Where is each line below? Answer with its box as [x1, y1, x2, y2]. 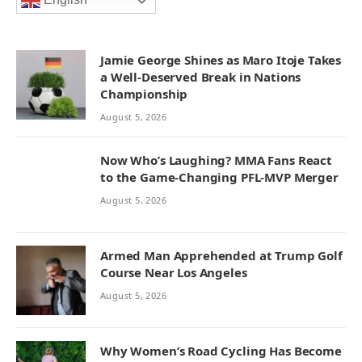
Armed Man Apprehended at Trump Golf [100, 247, 343, 264]
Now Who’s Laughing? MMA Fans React [100, 152, 332, 169]
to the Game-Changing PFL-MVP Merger [100, 169, 339, 186]
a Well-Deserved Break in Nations [100, 69, 301, 86]
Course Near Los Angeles [100, 264, 247, 281]
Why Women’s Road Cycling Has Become [100, 343, 342, 360]
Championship [100, 86, 188, 103]
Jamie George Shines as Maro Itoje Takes [100, 52, 342, 69]
